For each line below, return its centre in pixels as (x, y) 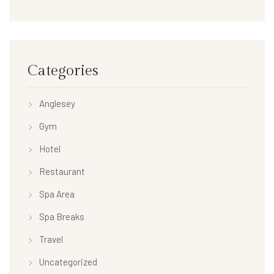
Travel (51, 239)
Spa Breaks (62, 217)
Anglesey (57, 104)
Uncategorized (68, 262)
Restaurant (62, 172)
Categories (63, 71)
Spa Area (57, 194)
